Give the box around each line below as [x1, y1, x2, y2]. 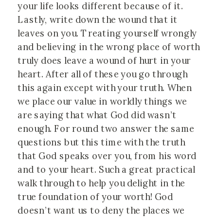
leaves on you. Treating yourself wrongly [18, 27, 197, 39]
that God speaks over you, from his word [18, 149, 197, 162]
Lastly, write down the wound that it [18, 13, 178, 25]
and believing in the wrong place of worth [18, 40, 200, 53]
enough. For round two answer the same [18, 122, 195, 134]
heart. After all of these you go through [18, 68, 188, 80]
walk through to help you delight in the [18, 177, 185, 189]
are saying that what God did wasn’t [18, 109, 177, 121]
